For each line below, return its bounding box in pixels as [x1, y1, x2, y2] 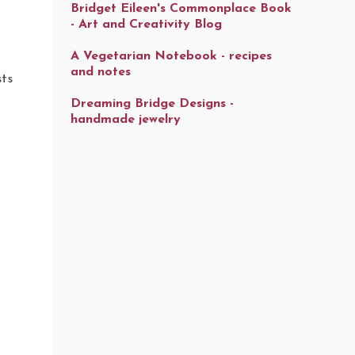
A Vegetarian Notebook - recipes [70, 50, 272, 63]
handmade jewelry [70, 113, 181, 126]
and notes [70, 66, 131, 78]
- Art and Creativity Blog [70, 18, 222, 31]
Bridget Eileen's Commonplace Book [70, 2, 292, 15]
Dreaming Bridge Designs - [70, 97, 234, 110]
